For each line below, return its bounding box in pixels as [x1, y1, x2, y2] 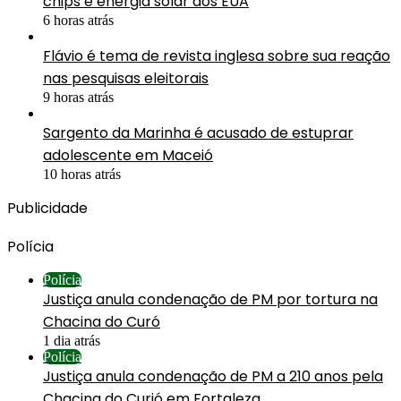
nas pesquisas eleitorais [43, 67, 209, 89]
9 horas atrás [43, 89, 114, 105]
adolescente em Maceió [43, 144, 213, 166]
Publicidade [7, 197, 88, 218]
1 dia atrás [43, 332, 100, 348]
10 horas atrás [43, 166, 121, 182]
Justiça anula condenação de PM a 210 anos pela [43, 365, 383, 387]
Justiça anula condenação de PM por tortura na [43, 288, 378, 310]
